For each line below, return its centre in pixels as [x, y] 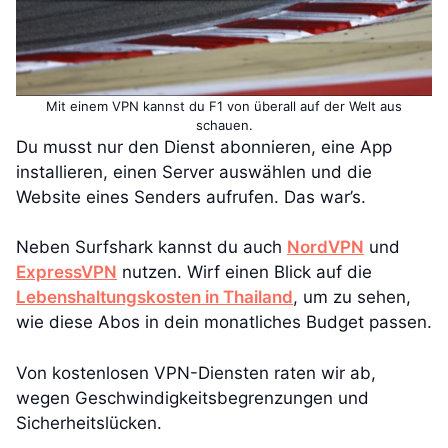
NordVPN [325, 247]
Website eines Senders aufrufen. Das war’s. [191, 196]
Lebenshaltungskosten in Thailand [154, 297]
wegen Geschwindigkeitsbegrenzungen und [192, 397]
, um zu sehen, [352, 297]
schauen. [224, 124]
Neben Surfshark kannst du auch [151, 247]
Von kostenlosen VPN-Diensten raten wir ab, [196, 372]
